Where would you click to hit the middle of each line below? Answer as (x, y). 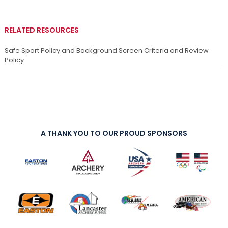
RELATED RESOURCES (42, 30)
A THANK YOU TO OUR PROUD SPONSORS (114, 134)
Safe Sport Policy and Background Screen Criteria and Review (107, 51)
